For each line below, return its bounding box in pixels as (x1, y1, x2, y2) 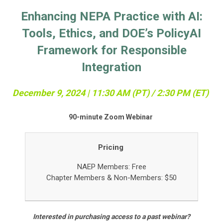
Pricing (98, 143, 125, 152)
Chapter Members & (46, 173, 114, 183)
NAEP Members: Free (77, 162, 146, 172)
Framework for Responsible (36, 43, 187, 58)
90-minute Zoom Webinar (69, 113, 153, 121)
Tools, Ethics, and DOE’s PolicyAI (22, 26, 201, 41)
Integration (82, 60, 141, 75)
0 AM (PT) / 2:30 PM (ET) (109, 88, 211, 99)
